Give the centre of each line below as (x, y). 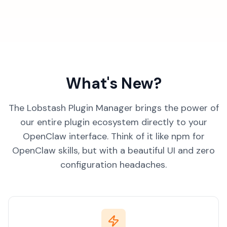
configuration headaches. (113, 165)
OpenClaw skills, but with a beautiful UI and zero (113, 150)
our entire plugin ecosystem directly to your (113, 122)
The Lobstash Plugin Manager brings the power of (113, 108)
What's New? (113, 83)
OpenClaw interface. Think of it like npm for (113, 136)
